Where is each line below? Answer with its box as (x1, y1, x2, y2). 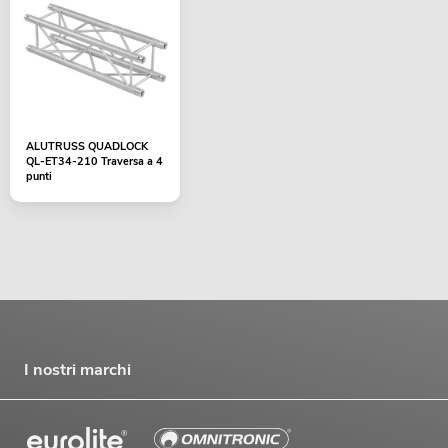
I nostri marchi (24, 358, 131, 381)
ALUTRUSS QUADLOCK (26, 139, 148, 155)
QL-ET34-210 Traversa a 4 (26, 154, 163, 170)
